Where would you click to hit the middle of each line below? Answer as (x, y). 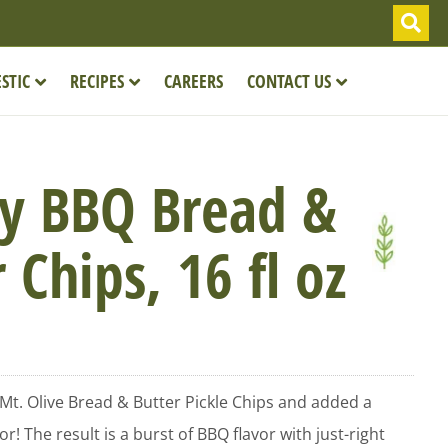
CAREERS (194, 80)
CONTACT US (289, 80)
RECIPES (97, 80)
